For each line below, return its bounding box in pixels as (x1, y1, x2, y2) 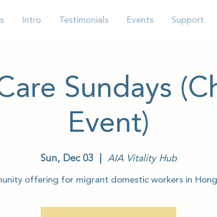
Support (171, 13, 204, 27)
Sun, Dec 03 (40, 151, 93, 166)
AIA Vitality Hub (108, 151, 177, 166)
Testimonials (59, 13, 108, 27)
